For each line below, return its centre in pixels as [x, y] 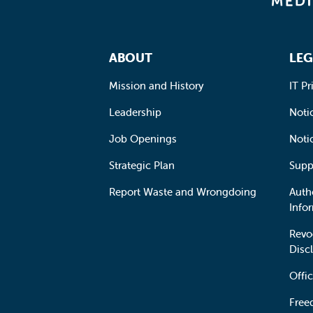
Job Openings [143, 139]
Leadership [135, 112]
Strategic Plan [142, 165]
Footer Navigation [153, 50]
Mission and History [156, 86]
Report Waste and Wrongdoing [183, 192]
